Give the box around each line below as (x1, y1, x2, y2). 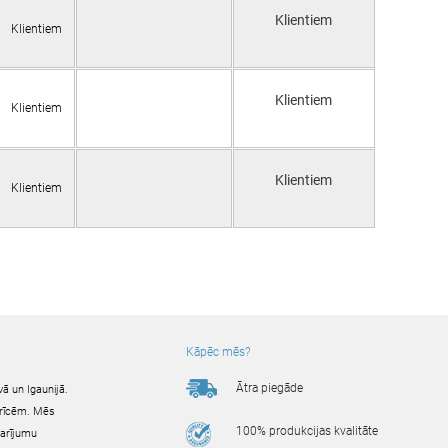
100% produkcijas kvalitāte (236, 424, 378, 439)
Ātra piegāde (236, 381, 303, 396)
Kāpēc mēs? (186, 345, 250, 360)
